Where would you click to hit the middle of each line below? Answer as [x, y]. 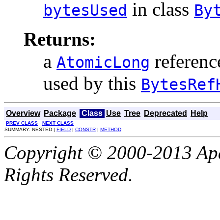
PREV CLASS [22, 123]
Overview [23, 113]
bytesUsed [85, 10]
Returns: [60, 39]
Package [60, 113]
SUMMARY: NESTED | [30, 129]
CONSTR [85, 129]
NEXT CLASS [58, 123]
